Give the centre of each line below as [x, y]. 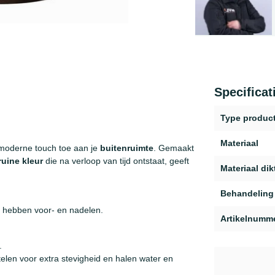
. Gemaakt [174, 148]
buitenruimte [127, 148]
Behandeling [247, 193]
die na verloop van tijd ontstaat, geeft [116, 161]
